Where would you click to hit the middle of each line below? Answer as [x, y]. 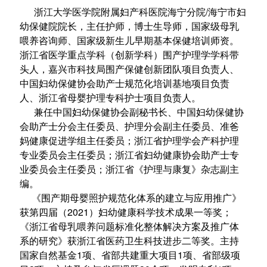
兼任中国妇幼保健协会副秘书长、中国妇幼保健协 [131, 111]
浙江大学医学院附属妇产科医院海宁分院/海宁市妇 [133, 11]
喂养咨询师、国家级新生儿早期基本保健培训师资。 [129, 40]
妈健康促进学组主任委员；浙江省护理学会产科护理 [129, 140]
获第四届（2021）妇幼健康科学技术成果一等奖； [125, 212]
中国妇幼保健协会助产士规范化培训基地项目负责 [124, 83]
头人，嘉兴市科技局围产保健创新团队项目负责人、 [129, 69]
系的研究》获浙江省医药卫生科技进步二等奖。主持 [129, 240]
